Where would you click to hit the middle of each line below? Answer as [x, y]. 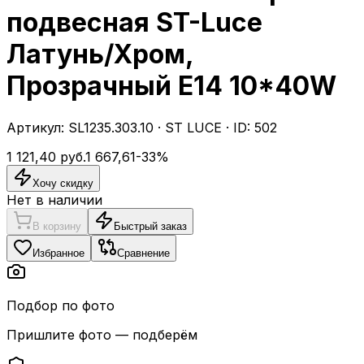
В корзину [57, 226]
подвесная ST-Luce [134, 23]
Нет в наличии [54, 199]
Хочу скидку [63, 183]
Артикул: [37, 127]
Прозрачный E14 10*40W [171, 86]
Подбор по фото [61, 305]
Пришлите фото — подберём [102, 334]
